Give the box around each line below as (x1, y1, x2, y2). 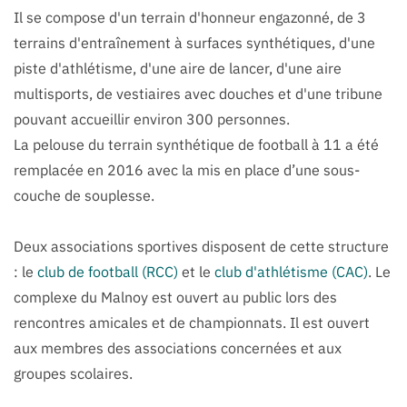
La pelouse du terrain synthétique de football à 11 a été (14, 134, 379, 154)
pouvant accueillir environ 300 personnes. (14, 109, 290, 128)
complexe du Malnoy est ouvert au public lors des (14, 287, 337, 306)
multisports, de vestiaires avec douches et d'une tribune (14, 84, 382, 103)
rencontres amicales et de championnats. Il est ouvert (14, 313, 370, 332)
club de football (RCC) (37, 262, 178, 281)
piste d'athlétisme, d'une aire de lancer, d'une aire (14, 58, 342, 77)
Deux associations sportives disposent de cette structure (14, 236, 389, 255)
